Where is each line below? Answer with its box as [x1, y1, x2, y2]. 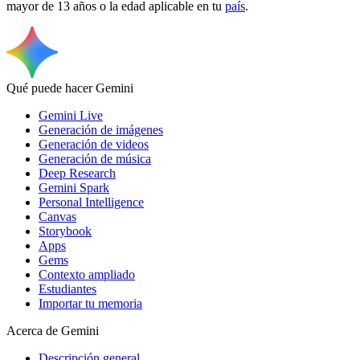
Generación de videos [39, 137, 149, 152]
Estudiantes [39, 282, 96, 297]
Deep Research [39, 166, 116, 181]
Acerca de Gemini [6, 324, 99, 338]
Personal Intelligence [39, 195, 144, 210]
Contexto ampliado [39, 268, 135, 282]
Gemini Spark [39, 181, 109, 195]
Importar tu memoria [39, 297, 142, 311]
